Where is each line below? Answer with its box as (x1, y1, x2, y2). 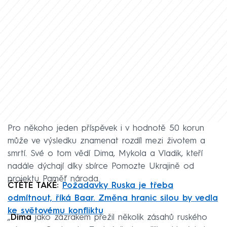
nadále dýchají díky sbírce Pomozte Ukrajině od (8, 162, 194, 171)
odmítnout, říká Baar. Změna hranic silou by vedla (8, 194, 218, 203)
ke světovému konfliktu (8, 207, 103, 216)
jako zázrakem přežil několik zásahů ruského (31, 213, 207, 222)
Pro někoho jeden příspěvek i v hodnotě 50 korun (8, 124, 204, 133)
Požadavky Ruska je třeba (62, 181, 173, 191)
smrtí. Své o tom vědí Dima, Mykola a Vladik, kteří (8, 149, 203, 159)
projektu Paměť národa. (8, 175, 100, 184)
